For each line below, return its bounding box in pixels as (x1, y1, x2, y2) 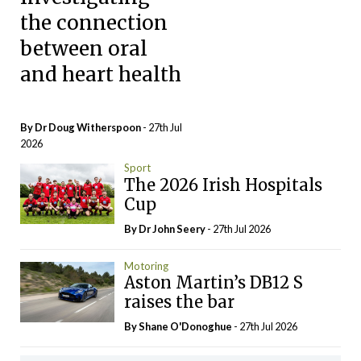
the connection (20, 10, 168, 35)
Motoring (123, 259, 168, 272)
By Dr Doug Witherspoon (20, 121, 143, 134)
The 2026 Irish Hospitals (123, 174, 322, 195)
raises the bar (123, 292, 234, 312)
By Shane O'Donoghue (123, 320, 234, 333)
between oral (20, 35, 147, 61)
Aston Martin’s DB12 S (123, 272, 303, 293)
